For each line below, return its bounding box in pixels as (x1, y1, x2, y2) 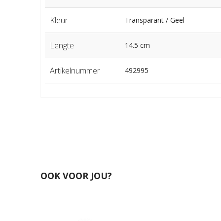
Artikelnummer (49, 65, 100, 76)
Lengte (49, 39, 74, 51)
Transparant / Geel (124, 15, 184, 25)
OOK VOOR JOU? (40, 170, 112, 182)
